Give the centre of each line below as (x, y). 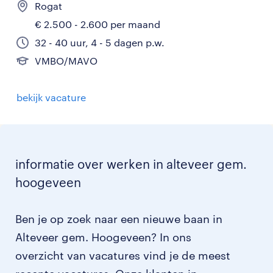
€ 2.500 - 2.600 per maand (97, 24)
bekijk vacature (51, 97)
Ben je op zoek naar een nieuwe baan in (119, 219)
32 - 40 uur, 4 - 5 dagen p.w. (100, 43)
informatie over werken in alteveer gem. (131, 164)
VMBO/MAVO (66, 61)
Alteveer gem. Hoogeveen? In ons (103, 237)
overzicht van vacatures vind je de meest (123, 256)
